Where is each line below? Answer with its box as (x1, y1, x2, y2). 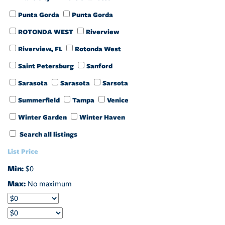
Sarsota (102, 78, 128, 87)
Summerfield (18, 95, 60, 104)
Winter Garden (18, 113, 67, 122)
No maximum (28, 179, 72, 188)
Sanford (86, 61, 113, 70)
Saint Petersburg (18, 61, 74, 70)
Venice (107, 95, 129, 104)
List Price (8, 147, 38, 156)
